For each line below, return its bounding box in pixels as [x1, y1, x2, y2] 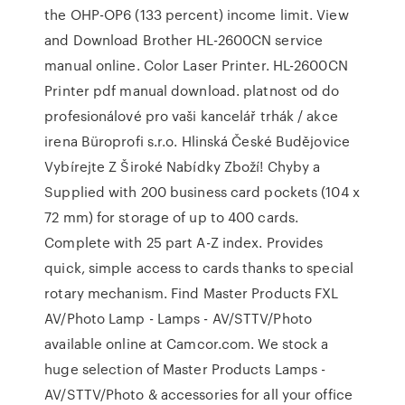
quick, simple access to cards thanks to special [44, 258, 353, 278]
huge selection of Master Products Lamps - [44, 359, 326, 379]
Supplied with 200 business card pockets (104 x [44, 182, 360, 202]
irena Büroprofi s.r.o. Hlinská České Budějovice [44, 131, 350, 151]
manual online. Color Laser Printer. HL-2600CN [44, 55, 348, 75]
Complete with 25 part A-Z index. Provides [44, 232, 324, 252]
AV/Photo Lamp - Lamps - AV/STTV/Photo [44, 308, 312, 328]
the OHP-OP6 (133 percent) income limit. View [44, 5, 349, 24]
